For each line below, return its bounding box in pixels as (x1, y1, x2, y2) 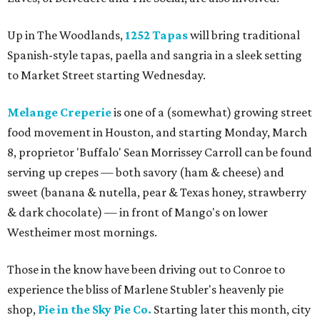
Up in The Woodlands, (7, 28, 125, 42)
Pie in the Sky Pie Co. (38, 302, 151, 316)
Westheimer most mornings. (7, 225, 157, 239)
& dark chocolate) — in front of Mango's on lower (7, 205, 268, 219)
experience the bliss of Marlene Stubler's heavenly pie (7, 282, 284, 296)
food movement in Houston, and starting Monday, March (7, 125, 307, 139)
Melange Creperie (7, 105, 111, 119)
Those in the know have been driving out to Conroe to (7, 262, 285, 276)
